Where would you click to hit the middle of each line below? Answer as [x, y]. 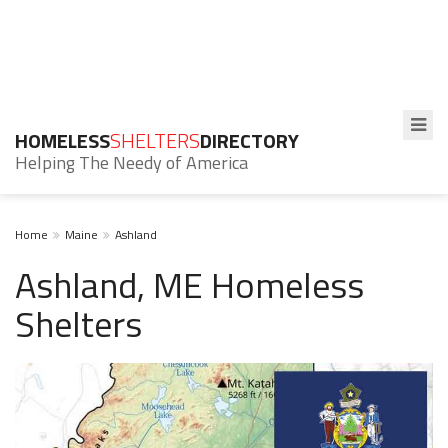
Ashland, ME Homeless [189, 284]
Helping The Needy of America [131, 162]
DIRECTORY [249, 140]
